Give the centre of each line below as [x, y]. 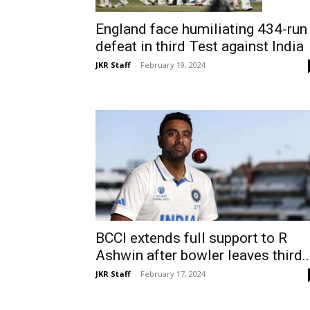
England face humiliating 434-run [201, 29]
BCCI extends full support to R [191, 238]
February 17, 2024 [173, 273]
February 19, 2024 [173, 65]
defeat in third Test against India [200, 47]
